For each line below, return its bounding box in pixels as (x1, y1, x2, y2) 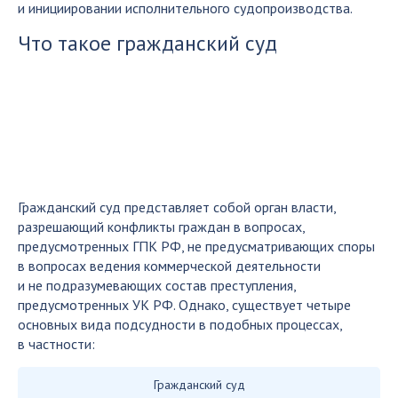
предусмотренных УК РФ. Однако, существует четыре (18, 295, 351, 314)
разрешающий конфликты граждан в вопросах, (18, 217, 305, 235)
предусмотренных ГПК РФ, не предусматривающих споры (18, 236, 375, 255)
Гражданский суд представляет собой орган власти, (18, 197, 336, 216)
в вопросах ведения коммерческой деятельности (18, 256, 321, 275)
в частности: (18, 334, 95, 353)
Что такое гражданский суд (18, 28, 277, 57)
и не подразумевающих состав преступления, (18, 275, 296, 294)
